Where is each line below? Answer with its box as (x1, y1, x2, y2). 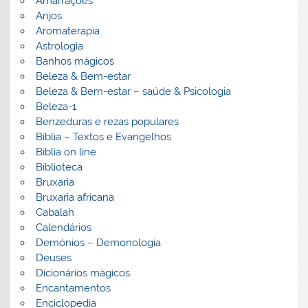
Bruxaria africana (35, 191, 114, 204)
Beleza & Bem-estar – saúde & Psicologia (35, 85, 231, 98)
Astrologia (35, 40, 83, 53)
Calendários (35, 221, 91, 234)
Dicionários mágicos (35, 267, 130, 280)
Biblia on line (35, 146, 96, 159)
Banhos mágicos (35, 55, 114, 68)
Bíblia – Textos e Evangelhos (35, 131, 171, 144)
